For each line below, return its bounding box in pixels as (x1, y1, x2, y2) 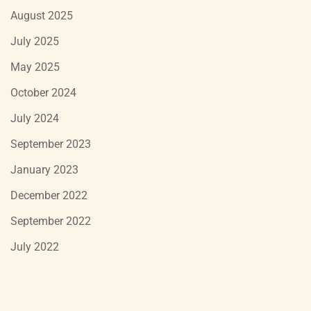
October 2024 (10, 85, 76, 99)
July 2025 (10, 34, 59, 48)
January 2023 (10, 162, 78, 176)
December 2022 (10, 188, 87, 202)
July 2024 (10, 111, 59, 125)
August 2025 (10, 8, 73, 22)
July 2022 (10, 239, 59, 253)
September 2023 (10, 137, 91, 151)
